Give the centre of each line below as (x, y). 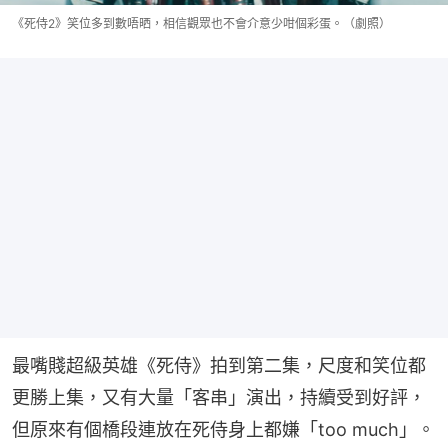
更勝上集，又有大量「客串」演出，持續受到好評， (219, 398)
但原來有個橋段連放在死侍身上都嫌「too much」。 (223, 430)
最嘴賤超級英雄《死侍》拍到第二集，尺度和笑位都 (219, 366)
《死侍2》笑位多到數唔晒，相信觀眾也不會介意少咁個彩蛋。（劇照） (201, 24)
